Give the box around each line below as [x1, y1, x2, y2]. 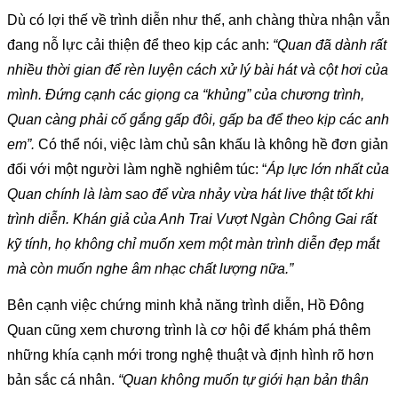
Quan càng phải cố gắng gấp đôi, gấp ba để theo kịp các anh [7, 111, 389, 127]
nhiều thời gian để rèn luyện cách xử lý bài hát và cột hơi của [7, 61, 388, 77]
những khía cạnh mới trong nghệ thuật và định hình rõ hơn [7, 346, 374, 362]
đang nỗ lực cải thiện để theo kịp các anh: [7, 36, 269, 52]
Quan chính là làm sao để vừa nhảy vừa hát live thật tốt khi [7, 186, 374, 202]
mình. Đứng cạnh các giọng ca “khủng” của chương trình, [7, 86, 364, 102]
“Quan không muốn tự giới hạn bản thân [118, 371, 369, 387]
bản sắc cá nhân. [7, 371, 118, 387]
